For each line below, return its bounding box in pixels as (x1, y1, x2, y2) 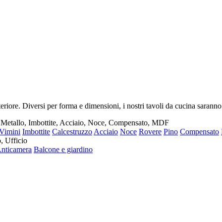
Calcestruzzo (52, 127, 92, 136)
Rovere (139, 127, 162, 136)
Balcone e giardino (34, 145, 93, 154)
